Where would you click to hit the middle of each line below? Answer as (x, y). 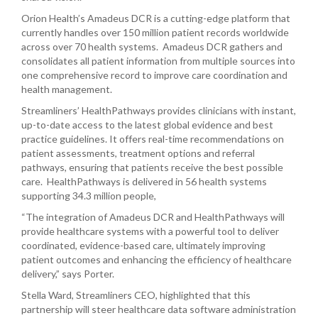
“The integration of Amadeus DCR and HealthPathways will (153, 217)
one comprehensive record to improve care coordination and (154, 75)
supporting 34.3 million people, (89, 196)
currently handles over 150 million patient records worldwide (155, 32)
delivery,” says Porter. (72, 274)
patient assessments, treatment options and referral (138, 153)
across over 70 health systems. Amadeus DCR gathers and (152, 46)
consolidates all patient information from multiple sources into (158, 61)
